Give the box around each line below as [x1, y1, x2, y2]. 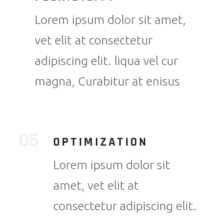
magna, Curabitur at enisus [35, 74, 180, 88]
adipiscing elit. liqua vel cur [35, 54, 178, 68]
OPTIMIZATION [53, 134, 148, 151]
